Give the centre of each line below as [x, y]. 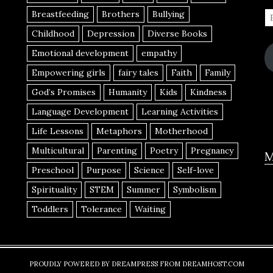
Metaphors [119, 131]
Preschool [53, 170]
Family [218, 73]
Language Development [80, 112]
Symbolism [195, 190]
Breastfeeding [60, 14]
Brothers [121, 14]
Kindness [208, 92]
